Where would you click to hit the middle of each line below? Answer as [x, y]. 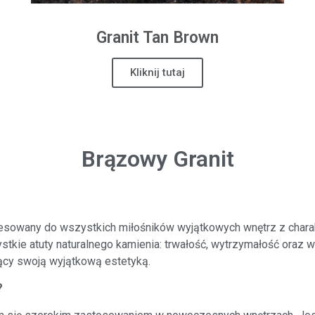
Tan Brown [180, 38]
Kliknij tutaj [157, 73]
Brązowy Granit [157, 159]
